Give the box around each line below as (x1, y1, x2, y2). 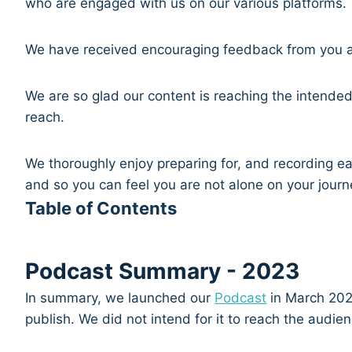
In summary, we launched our (25, 290, 215, 306)
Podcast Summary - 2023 (25, 258, 300, 285)
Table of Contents (25, 198, 178, 219)
